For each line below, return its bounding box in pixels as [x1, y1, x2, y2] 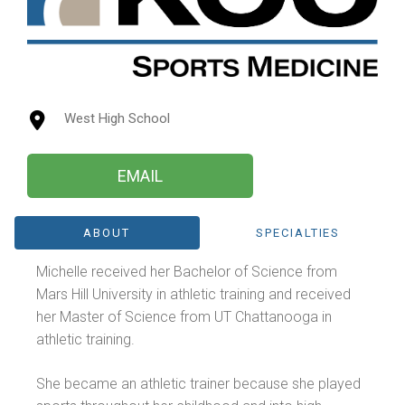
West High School [63, 110, 170, 127]
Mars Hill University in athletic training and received [36, 285, 352, 303]
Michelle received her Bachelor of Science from [36, 262, 338, 280]
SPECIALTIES [255, 225, 341, 240]
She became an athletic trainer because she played [36, 374, 362, 392]
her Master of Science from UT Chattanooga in [36, 307, 333, 325]
